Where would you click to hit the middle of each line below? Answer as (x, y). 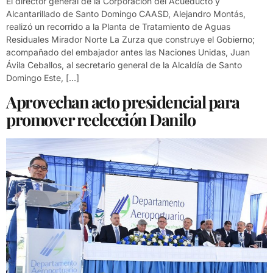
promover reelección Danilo (101, 119)
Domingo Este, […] (43, 78)
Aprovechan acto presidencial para (123, 101)
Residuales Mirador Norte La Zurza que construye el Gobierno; (130, 40)
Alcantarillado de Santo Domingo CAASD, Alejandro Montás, (126, 14)
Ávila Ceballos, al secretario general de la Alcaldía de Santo (124, 65)
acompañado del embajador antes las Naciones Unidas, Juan (128, 52)
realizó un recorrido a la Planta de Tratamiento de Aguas (118, 27)
